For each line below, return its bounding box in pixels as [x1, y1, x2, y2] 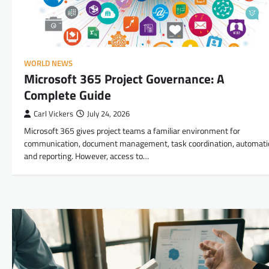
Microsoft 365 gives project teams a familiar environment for [24, 124, 240, 138]
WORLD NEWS [24, 57, 73, 69]
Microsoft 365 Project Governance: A [24, 68, 225, 88]
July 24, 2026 [87, 107, 130, 119]
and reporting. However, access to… [24, 149, 149, 163]
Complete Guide [24, 85, 111, 104]
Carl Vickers [34, 107, 73, 119]
